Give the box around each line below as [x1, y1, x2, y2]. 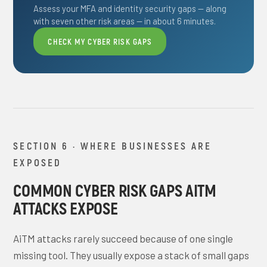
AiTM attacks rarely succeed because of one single [13, 232, 234, 244]
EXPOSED [13, 156, 61, 168]
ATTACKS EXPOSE [13, 198, 118, 218]
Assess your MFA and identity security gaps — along [33, 3, 227, 14]
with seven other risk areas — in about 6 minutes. [33, 15, 216, 26]
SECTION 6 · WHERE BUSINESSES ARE [13, 139, 212, 151]
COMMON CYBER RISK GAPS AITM [13, 180, 216, 200]
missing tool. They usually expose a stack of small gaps [13, 249, 250, 261]
